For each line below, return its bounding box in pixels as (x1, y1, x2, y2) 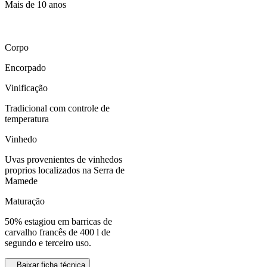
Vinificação (5, 82, 48, 93)
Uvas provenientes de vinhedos (5, 154, 122, 164)
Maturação (5, 195, 45, 206)
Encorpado (5, 62, 46, 73)
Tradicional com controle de (5, 103, 110, 113)
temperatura (5, 113, 49, 124)
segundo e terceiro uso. (5, 237, 91, 248)
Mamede (5, 175, 38, 186)
